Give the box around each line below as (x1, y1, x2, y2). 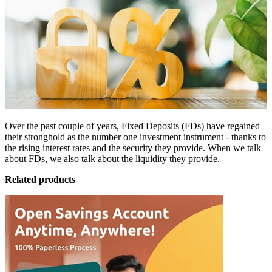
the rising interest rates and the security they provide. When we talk (5, 143, 261, 154)
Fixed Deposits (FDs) (121, 121, 204, 132)
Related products (5, 174, 75, 185)
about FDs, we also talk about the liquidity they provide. (5, 154, 222, 165)
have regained (204, 121, 260, 132)
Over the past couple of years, (5, 121, 121, 132)
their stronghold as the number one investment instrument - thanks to (5, 132, 266, 143)
